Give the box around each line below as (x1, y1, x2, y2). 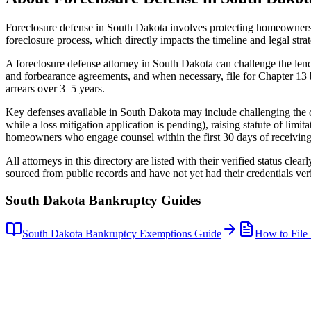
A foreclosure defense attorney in (6, 57, 153, 69)
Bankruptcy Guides (85, 192, 201, 208)
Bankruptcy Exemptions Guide (83, 228, 221, 240)
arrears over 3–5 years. (6, 82, 105, 94)
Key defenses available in (6, 106, 120, 118)
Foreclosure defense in (6, 21, 107, 33)
